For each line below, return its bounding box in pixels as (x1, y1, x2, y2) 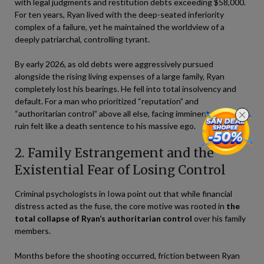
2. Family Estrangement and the (15, 145, 214, 161)
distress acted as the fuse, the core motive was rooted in (15, 201, 226, 211)
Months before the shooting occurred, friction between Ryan (15, 250, 240, 260)
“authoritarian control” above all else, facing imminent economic (15, 108, 247, 118)
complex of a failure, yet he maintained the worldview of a (15, 22, 225, 32)
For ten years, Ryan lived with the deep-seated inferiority (15, 9, 224, 19)
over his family (192, 213, 246, 223)
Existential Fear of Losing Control (15, 162, 226, 178)
